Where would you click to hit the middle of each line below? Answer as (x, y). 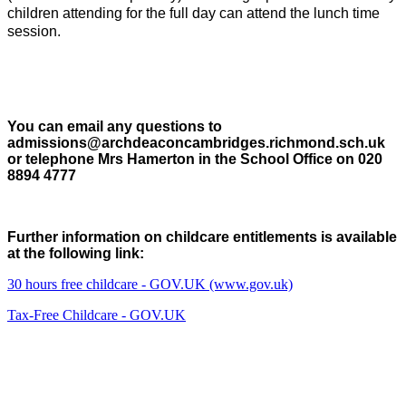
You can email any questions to (115, 126)
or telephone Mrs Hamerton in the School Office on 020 (195, 159)
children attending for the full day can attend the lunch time (193, 13)
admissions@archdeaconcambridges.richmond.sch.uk (196, 142)
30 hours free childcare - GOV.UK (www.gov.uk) (150, 284)
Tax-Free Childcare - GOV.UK (97, 314)
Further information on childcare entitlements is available (202, 237)
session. (38, 31)
